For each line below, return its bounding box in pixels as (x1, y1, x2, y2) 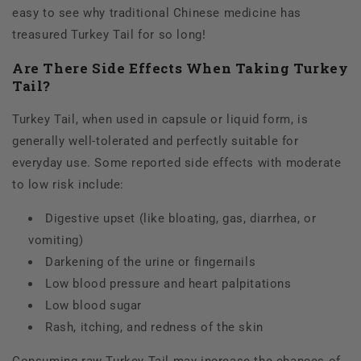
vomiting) (28, 233, 84, 248)
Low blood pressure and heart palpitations (45, 276, 292, 292)
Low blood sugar (45, 298, 146, 313)
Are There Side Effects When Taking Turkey (12, 59, 349, 78)
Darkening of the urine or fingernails (45, 255, 256, 270)
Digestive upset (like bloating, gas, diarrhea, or (45, 211, 317, 226)
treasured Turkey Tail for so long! (12, 27, 206, 43)
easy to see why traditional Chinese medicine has (12, 6, 301, 21)
